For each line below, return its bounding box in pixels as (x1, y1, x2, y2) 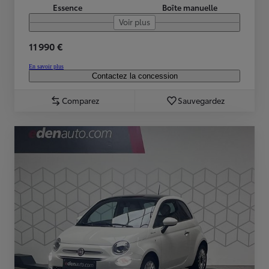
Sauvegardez (177, 95, 225, 106)
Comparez (62, 95, 99, 106)
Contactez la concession (91, 71, 178, 81)
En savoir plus (29, 63, 64, 70)
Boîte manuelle (162, 2, 217, 13)
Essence (53, 2, 82, 13)
